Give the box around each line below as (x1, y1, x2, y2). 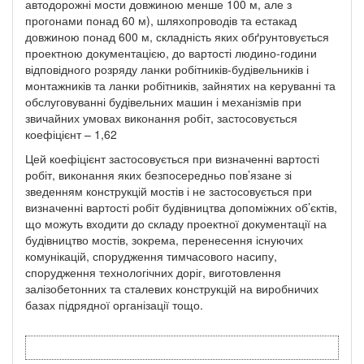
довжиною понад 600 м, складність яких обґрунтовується (25, 28, 329, 45)
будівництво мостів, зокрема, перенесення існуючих (25, 231, 303, 248)
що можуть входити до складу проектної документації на (25, 214, 327, 232)
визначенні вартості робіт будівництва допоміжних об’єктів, (25, 198, 337, 215)
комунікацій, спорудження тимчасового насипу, (25, 247, 277, 264)
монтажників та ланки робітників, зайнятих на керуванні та (25, 76, 336, 93)
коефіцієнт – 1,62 (25, 125, 117, 142)
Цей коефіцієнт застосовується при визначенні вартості (25, 149, 319, 167)
